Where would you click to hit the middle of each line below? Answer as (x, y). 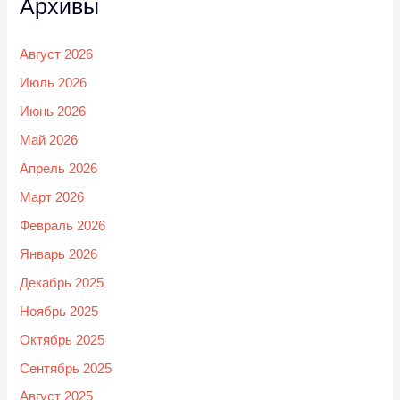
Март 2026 (52, 197)
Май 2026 (49, 141)
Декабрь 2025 (62, 283)
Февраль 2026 (63, 225)
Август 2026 (57, 55)
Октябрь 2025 (62, 340)
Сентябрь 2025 (66, 368)
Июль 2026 (54, 83)
